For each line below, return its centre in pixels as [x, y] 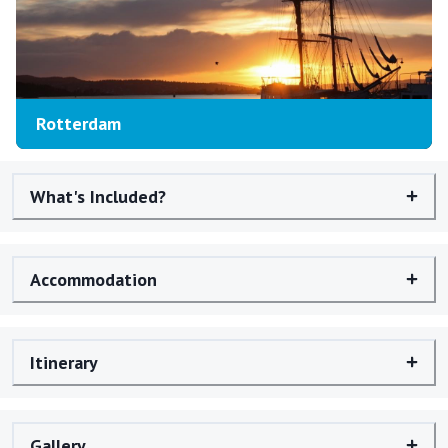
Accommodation [93, 279]
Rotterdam [78, 124]
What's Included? [98, 196]
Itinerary [64, 362]
